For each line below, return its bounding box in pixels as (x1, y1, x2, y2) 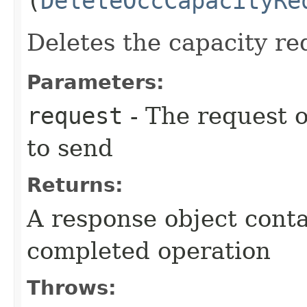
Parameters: (27, 70, 164, 94)
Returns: (27, 173, 123, 197)
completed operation (27, 236, 271, 265)
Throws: (27, 275, 116, 299)
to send (27, 134, 113, 162)
